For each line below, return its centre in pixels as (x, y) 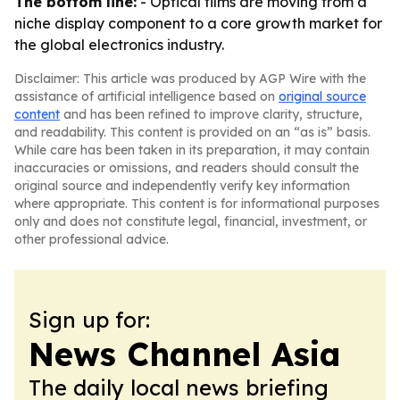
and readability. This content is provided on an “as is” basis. (192, 132)
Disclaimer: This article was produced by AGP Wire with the (190, 79)
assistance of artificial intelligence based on (146, 96)
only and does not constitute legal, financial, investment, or (191, 221)
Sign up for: (89, 320)
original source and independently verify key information (182, 186)
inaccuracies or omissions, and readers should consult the (187, 168)
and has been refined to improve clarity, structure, (211, 114)
